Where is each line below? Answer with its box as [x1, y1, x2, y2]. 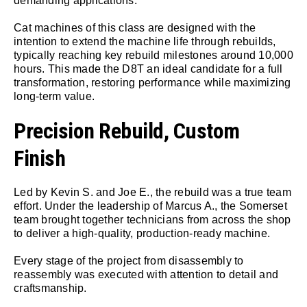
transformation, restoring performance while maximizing [14, 76, 291, 88]
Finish [14, 145, 65, 171]
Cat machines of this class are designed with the [14, 21, 256, 34]
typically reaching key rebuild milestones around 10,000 [14, 49, 293, 61]
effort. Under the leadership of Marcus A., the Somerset [14, 199, 287, 212]
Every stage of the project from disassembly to [14, 254, 244, 267]
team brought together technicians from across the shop [14, 213, 291, 225]
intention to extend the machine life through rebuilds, [14, 35, 276, 47]
